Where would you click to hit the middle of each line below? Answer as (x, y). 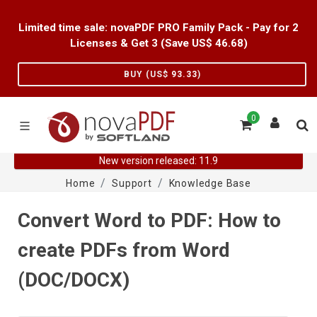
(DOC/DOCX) (74, 280)
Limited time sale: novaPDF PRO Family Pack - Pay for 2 (158, 28)
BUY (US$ (147, 74)
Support (132, 183)
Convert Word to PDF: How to (149, 220)
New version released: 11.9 (158, 161)
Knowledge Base (210, 183)
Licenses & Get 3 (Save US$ (142, 43)
